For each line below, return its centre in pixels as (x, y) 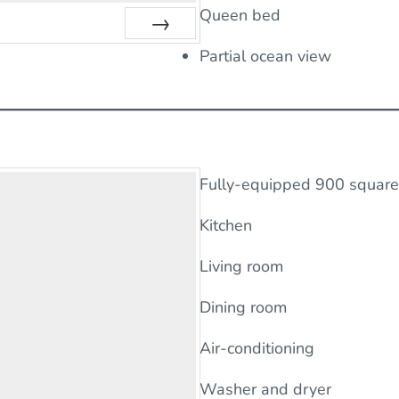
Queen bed (240, 16)
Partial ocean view (265, 57)
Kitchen (226, 226)
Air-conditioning (257, 349)
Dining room (243, 308)
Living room (241, 267)
